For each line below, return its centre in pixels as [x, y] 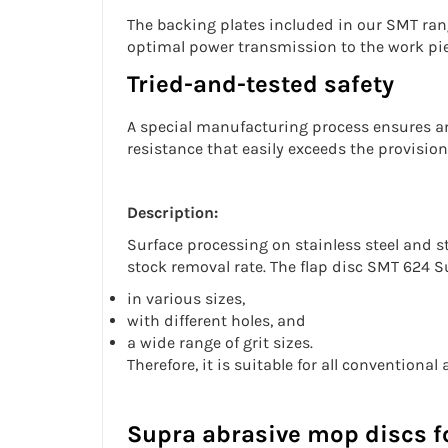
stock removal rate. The [211, 267]
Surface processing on [209, 245]
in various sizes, [186, 299]
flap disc [331, 267]
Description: [172, 213]
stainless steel [347, 245]
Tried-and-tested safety [260, 84]
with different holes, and [216, 321]
